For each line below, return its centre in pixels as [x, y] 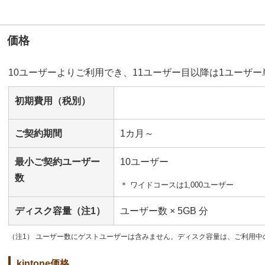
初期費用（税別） [53, 101]
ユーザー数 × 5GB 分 [164, 211]
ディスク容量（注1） [60, 211]
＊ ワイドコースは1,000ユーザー [177, 185]
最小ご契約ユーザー [57, 161]
